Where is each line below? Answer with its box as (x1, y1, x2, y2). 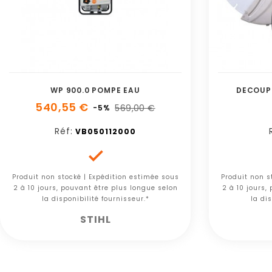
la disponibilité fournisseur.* (41, 194, 149, 204)
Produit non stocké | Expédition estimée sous (12, 172, 179, 182)
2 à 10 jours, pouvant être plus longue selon (13, 183, 178, 193)
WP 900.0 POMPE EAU (50, 85, 140, 96)
